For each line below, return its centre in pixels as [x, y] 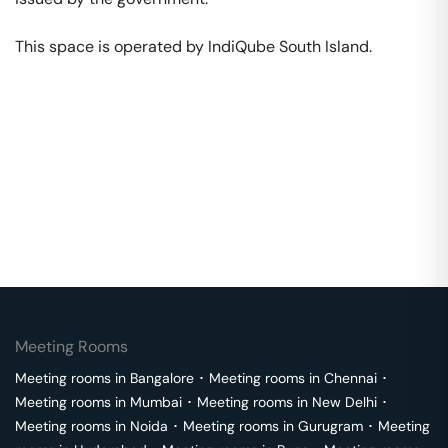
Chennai [350, 378]
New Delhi [344, 402]
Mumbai [156, 402]
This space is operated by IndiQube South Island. [195, 46]
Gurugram [330, 426]
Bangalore [162, 378]
